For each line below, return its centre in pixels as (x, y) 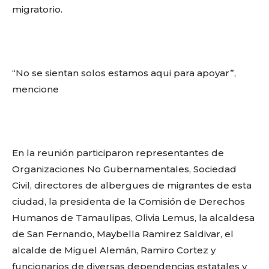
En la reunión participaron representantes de (118, 153)
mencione (35, 89)
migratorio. (37, 9)
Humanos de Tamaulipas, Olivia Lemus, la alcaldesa (133, 218)
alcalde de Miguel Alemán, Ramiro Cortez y (114, 250)
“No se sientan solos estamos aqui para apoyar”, (124, 73)
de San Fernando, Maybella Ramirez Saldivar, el (123, 234)
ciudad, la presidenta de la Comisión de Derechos (128, 201)
